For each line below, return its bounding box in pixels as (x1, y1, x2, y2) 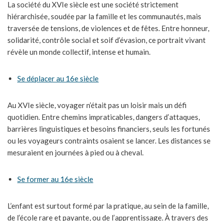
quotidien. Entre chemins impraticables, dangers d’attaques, (7, 112, 200, 122)
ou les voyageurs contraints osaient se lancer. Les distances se (7, 136, 211, 146)
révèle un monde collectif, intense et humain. (7, 47, 150, 57)
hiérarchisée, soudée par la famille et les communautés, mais (7, 12, 201, 21)
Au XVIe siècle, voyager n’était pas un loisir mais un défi (7, 101, 186, 110)
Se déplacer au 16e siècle (17, 74, 99, 83)
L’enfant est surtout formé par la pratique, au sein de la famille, (7, 201, 209, 211)
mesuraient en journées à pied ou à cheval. (7, 148, 144, 157)
